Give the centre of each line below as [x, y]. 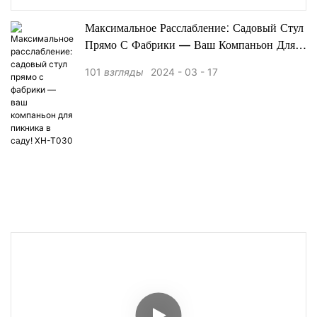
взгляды [124, 72]
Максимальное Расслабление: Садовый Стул [194, 29]
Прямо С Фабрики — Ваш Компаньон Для [190, 46]
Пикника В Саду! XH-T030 [157, 63]
